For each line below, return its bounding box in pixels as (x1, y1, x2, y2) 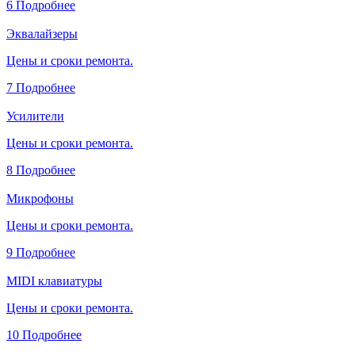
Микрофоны (6, 191, 74, 205)
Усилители (6, 109, 64, 123)
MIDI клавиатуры (6, 273, 102, 288)
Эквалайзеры (6, 26, 78, 40)
